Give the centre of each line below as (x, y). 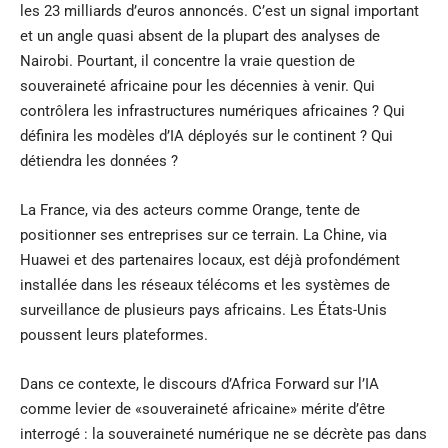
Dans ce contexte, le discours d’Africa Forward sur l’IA (199, 383)
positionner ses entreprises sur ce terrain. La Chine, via (203, 234)
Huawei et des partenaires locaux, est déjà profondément (210, 259)
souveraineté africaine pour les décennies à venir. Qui (197, 85)
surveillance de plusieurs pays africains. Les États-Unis (203, 309)
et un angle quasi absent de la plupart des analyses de (200, 35)
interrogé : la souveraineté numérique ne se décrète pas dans (223, 433)
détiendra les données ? (99, 160)
